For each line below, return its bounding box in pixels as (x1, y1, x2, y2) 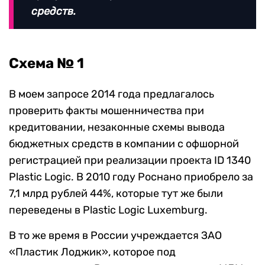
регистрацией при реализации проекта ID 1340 (9, 153, 251, 167)
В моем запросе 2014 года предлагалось (9, 87, 214, 101)
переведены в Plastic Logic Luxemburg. (9, 203, 208, 216)
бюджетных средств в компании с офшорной (9, 137, 239, 150)
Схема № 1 (9, 54, 84, 72)
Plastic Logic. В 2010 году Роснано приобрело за (9, 170, 253, 183)
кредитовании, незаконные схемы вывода (9, 120, 225, 134)
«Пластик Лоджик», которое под (9, 245, 176, 258)
